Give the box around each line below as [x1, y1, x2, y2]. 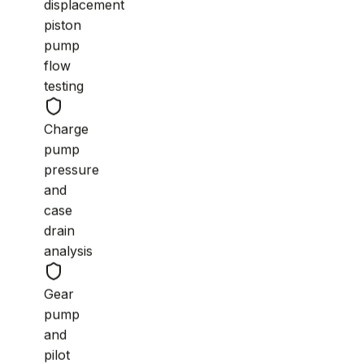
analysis [44, 243, 93, 260]
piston [44, 17, 82, 34]
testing [44, 78, 84, 95]
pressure [44, 162, 100, 179]
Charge [44, 121, 89, 138]
